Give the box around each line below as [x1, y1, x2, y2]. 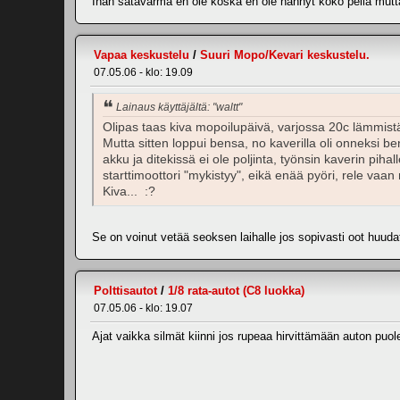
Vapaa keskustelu [94, 48, 189, 62]
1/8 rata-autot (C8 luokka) [168, 283, 304, 297]
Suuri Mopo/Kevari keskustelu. [200, 48, 370, 62]
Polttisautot [94, 283, 157, 297]
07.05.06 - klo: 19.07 [94, 301, 193, 314]
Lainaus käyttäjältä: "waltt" [116, 101, 242, 114]
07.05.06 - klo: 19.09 [94, 66, 193, 79]
